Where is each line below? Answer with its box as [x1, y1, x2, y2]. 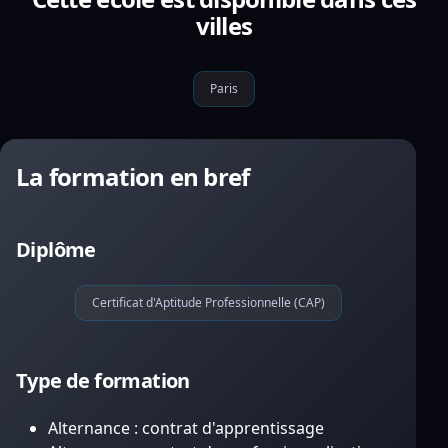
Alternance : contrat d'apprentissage [48, 417, 324, 439]
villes [195, 9, 253, 42]
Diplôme [16, 236, 96, 263]
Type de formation [16, 367, 190, 394]
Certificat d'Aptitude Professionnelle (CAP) [91, 294, 325, 311]
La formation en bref [16, 160, 250, 193]
